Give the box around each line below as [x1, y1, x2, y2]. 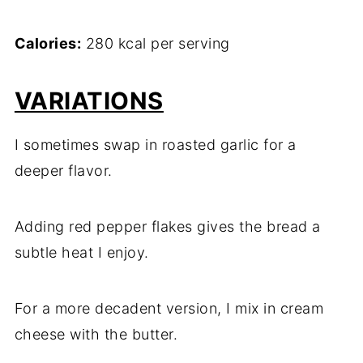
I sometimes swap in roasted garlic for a [14, 136, 297, 154]
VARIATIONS [14, 87, 164, 116]
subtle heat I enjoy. [14, 244, 149, 262]
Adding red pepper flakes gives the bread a [14, 218, 321, 236]
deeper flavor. [14, 162, 113, 180]
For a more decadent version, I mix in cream [14, 300, 324, 318]
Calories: [14, 35, 82, 53]
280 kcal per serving [81, 35, 230, 53]
